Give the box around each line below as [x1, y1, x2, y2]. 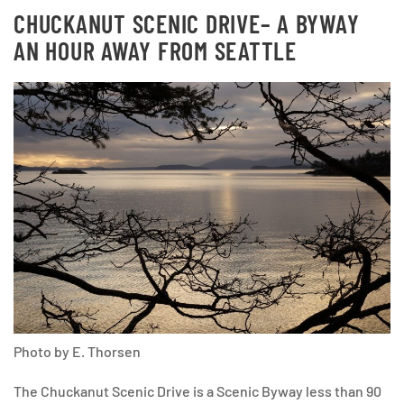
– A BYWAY [260, 8, 360, 39]
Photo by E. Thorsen [14, 342, 141, 360]
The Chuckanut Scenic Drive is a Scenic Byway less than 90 [14, 381, 381, 399]
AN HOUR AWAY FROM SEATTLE [14, 35, 297, 66]
